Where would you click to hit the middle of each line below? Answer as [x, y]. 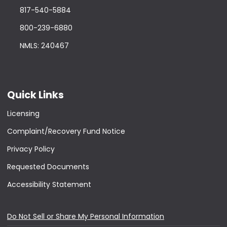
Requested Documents [48, 167]
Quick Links [35, 95]
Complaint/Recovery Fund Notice [66, 131]
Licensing [23, 114]
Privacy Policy [31, 149]
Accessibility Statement [49, 185]
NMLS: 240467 [44, 46]
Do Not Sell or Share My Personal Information [86, 217]
